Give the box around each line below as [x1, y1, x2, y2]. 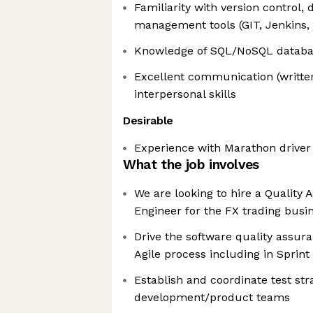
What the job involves [123, 156, 259, 173]
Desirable [123, 114, 174, 127]
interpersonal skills [134, 87, 236, 101]
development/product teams [134, 291, 290, 304]
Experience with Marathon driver [134, 141, 311, 154]
